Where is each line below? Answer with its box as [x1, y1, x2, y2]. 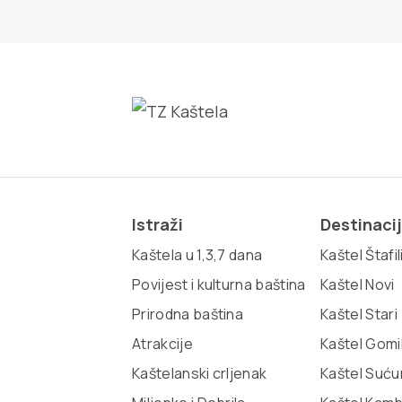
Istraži [132, 213, 183, 235]
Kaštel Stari [320, 303, 398, 324]
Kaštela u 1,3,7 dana [132, 244, 263, 265]
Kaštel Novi [320, 274, 395, 294]
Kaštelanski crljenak [132, 363, 267, 383]
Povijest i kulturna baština [132, 274, 306, 294]
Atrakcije [132, 333, 193, 354]
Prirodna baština [132, 303, 244, 324]
